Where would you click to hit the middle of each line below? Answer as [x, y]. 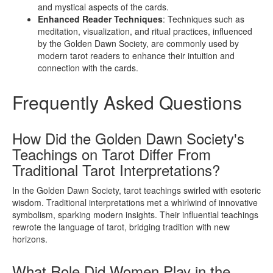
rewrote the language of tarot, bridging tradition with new [121, 227]
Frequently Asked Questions [127, 102]
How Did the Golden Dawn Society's [128, 138]
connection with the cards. [88, 68]
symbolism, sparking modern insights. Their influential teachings [135, 215]
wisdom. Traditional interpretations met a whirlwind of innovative [135, 203]
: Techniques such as [204, 19]
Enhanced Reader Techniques [100, 19]
